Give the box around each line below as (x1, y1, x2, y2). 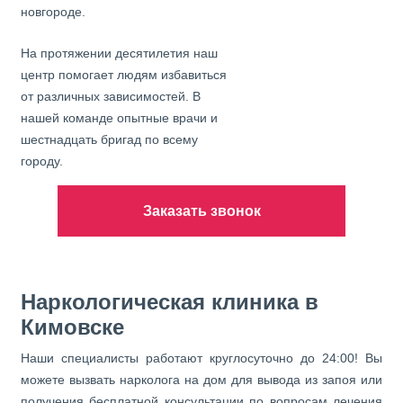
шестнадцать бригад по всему (21, 132, 198, 147)
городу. (21, 154, 63, 168)
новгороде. (21, 4, 85, 19)
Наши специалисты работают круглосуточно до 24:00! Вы (21, 351, 382, 365)
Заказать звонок (142, 202, 261, 219)
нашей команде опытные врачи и (21, 111, 218, 125)
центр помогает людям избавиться (21, 67, 227, 82)
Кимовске (21, 315, 124, 339)
